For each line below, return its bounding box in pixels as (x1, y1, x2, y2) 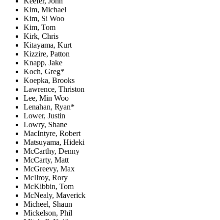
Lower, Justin (24, 111, 65, 120)
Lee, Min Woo (24, 93, 69, 102)
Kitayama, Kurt (24, 40, 72, 49)
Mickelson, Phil (24, 208, 72, 217)
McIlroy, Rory (24, 173, 68, 182)
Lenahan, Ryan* (24, 102, 75, 111)
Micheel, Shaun (24, 199, 72, 208)
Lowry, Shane (24, 120, 67, 129)
